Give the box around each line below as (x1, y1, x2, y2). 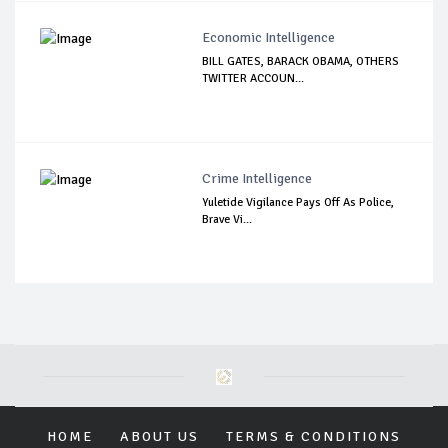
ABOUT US (120, 428, 199, 446)
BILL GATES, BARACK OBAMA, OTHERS (202, 54, 400, 70)
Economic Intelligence (202, 29, 336, 47)
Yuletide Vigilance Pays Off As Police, (202, 195, 395, 211)
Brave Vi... (202, 212, 253, 228)
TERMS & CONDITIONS (226, 428, 401, 446)
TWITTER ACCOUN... (202, 71, 305, 87)
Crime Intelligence (202, 170, 313, 188)
